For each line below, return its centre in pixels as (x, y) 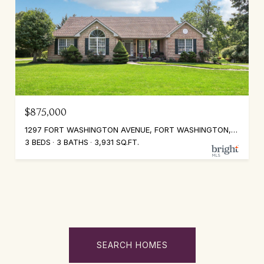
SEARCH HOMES (132, 245)
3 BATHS (72, 142)
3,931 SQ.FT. (117, 142)
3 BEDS (38, 142)
